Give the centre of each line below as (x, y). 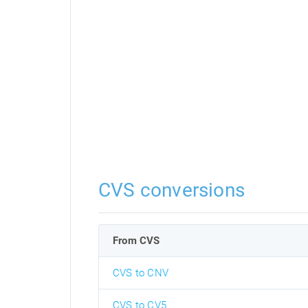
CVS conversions (172, 190)
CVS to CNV (141, 273)
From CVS (136, 241)
